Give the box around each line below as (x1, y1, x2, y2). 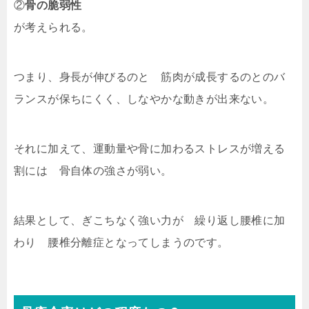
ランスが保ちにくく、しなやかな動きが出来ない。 (14, 92, 275, 105)
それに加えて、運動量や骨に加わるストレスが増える (14, 142, 286, 154)
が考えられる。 (14, 21, 93, 33)
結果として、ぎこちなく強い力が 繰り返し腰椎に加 (14, 214, 286, 226)
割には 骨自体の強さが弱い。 (14, 164, 172, 177)
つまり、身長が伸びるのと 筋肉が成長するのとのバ (14, 70, 286, 83)
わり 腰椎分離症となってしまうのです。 (14, 236, 229, 248)
